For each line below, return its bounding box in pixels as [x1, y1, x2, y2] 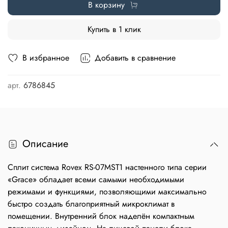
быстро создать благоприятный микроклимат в [8, 198, 175, 210]
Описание [22, 136, 68, 152]
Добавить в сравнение [95, 51, 176, 64]
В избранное [22, 51, 69, 64]
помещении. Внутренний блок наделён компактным [8, 210, 194, 222]
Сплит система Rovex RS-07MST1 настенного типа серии [8, 161, 207, 174]
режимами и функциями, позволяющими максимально [8, 186, 207, 198]
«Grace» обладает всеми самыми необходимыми [8, 174, 184, 186]
